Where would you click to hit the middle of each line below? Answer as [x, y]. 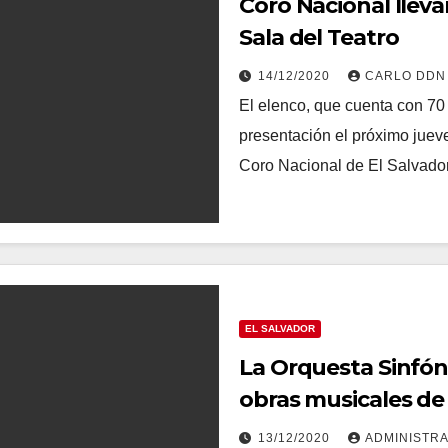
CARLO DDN [405, 75]
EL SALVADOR [280, 328]
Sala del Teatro [319, 37]
